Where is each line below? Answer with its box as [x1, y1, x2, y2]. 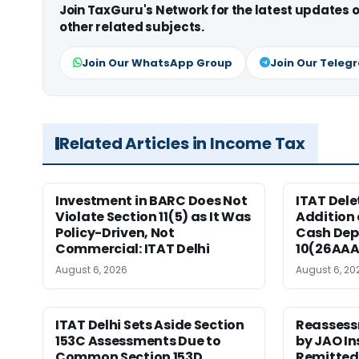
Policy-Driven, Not [55, 223, 175, 242]
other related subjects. [59, 18, 204, 35]
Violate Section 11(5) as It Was [55, 207, 252, 226]
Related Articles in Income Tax [59, 131, 305, 155]
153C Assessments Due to [55, 331, 221, 350]
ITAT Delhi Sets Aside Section [55, 315, 244, 334]
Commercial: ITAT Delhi [55, 239, 210, 258]
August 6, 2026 [55, 262, 127, 276]
